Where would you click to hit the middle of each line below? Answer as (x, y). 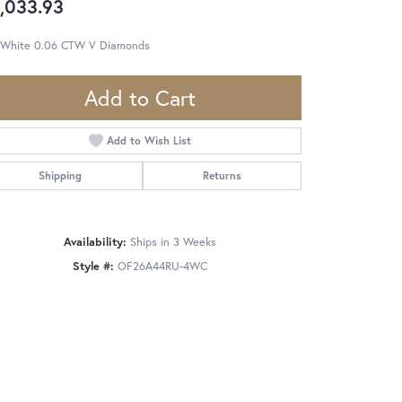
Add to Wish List (149, 140)
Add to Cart (140, 97)
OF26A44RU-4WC (162, 266)
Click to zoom (194, 327)
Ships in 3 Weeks (173, 241)
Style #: (93, 266)
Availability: (95, 241)
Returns (222, 175)
